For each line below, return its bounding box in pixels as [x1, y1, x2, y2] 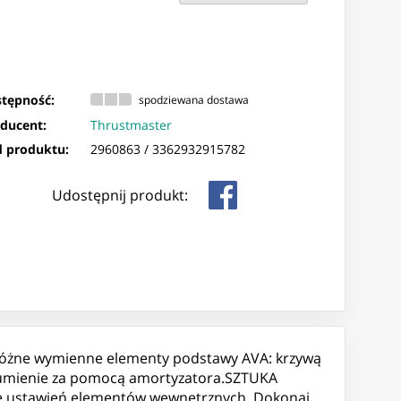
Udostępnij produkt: [51, 185, 188, 206]
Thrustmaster [90, 116, 173, 134]
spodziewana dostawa [139, 92, 250, 107]
